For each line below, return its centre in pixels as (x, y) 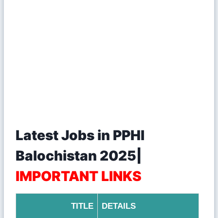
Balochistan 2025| (79, 155)
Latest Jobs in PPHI (80, 135)
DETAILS (119, 206)
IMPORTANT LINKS (79, 176)
